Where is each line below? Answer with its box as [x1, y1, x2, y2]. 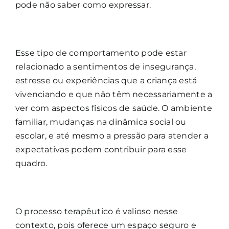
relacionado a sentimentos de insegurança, [15, 61, 196, 72]
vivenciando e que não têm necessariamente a [15, 89, 213, 99]
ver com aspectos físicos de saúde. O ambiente [15, 103, 212, 113]
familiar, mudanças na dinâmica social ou [15, 117, 187, 127]
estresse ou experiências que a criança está [15, 75, 197, 85]
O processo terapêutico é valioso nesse [15, 206, 178, 216]
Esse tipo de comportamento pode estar [15, 48, 187, 58]
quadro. [15, 158, 48, 168]
